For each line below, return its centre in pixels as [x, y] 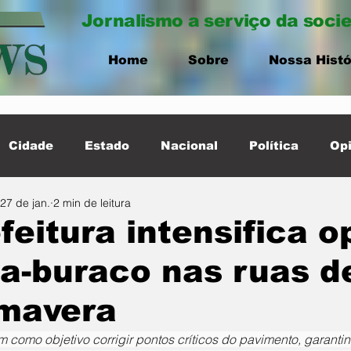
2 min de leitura [92, 203]
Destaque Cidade [150, 208]
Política [274, 145]
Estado [107, 145]
